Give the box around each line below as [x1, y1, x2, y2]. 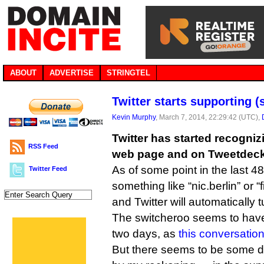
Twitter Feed [29, 165, 67, 172]
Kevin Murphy [112, 113, 156, 121]
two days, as [112, 227, 179, 240]
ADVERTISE [49, 68, 94, 77]
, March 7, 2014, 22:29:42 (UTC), [156, 113, 262, 121]
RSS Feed [28, 143, 58, 150]
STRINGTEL [107, 68, 150, 77]
